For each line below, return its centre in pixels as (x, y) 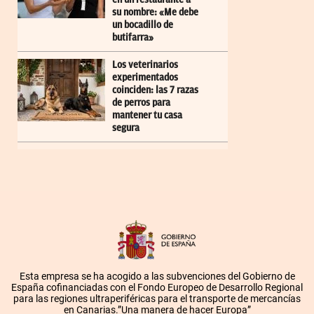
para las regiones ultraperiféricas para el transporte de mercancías (157, 298)
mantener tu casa (147, 115)
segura (126, 128)
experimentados (145, 77)
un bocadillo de (143, 25)
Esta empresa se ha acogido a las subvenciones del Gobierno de (157, 276)
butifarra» (133, 37)
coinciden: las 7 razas (155, 90)
